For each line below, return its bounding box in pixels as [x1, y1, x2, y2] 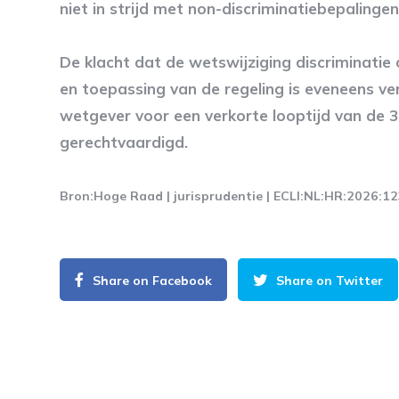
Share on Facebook [93, 272, 212, 289]
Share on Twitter [276, 272, 383, 289]
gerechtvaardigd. [60, 132, 192, 151]
